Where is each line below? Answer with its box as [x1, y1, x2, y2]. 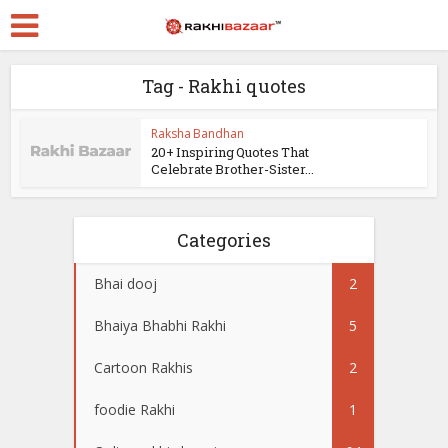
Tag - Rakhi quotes [142, 74, 306, 98]
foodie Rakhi [94, 399, 175, 419]
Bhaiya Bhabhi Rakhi [94, 315, 226, 335]
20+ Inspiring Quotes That [151, 143, 310, 161]
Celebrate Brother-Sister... [151, 160, 315, 178]
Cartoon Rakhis [94, 357, 193, 377]
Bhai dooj [94, 273, 157, 293]
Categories [177, 227, 271, 252]
